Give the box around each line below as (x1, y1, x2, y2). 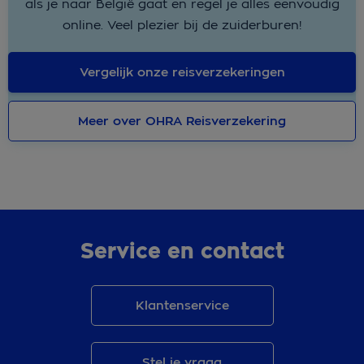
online (63, 16, 101, 32)
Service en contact (80, 236, 284, 266)
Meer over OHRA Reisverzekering (78, 112, 286, 129)
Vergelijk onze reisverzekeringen (79, 63, 285, 80)
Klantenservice (135, 297, 229, 314)
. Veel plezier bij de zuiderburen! (101, 16, 301, 32)
